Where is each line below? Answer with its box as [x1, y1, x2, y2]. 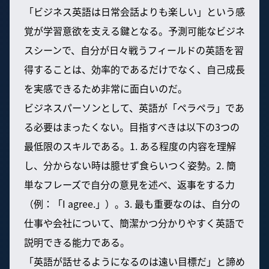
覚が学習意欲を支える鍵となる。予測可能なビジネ [24, 23, 245, 38]
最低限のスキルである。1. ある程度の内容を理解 [24, 138, 236, 153]
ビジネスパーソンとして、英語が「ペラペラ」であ [24, 100, 244, 115]
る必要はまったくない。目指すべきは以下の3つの [24, 119, 240, 134]
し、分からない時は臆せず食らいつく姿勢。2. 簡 [24, 157, 236, 172]
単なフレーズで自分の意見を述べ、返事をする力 [24, 177, 235, 192]
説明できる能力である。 [24, 234, 130, 249]
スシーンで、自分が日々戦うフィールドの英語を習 [24, 42, 244, 57]
